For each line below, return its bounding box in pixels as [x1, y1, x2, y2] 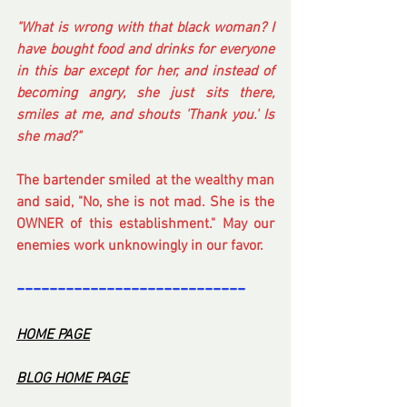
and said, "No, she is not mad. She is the [16, 193, 274, 212]
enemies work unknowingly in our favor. [16, 236, 263, 255]
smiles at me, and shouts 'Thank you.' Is [16, 105, 274, 124]
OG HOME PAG [33, 369, 120, 388]
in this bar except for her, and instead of [16, 62, 274, 81]
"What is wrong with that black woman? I [16, 18, 274, 37]
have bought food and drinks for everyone [16, 40, 274, 59]
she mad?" [16, 127, 84, 146]
